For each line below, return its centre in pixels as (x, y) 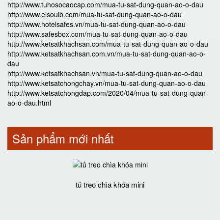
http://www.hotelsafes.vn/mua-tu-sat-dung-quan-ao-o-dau (96, 24)
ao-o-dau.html (29, 103)
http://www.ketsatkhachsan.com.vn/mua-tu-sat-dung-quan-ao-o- (107, 54)
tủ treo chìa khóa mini (110, 184)
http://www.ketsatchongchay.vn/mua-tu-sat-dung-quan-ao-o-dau (107, 83)
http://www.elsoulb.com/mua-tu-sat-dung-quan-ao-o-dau (95, 14)
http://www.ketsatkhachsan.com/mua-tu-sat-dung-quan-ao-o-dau (108, 44)
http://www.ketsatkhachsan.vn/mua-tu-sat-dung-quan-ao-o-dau (105, 73)
